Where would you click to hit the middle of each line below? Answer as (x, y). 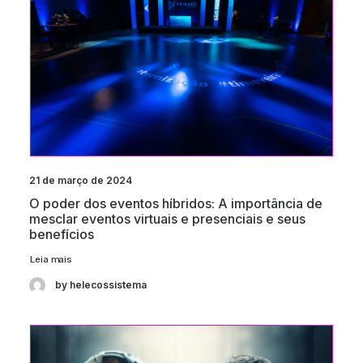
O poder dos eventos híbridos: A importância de (176, 204)
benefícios (62, 235)
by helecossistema (101, 285)
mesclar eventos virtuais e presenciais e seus (167, 219)
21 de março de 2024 (81, 181)
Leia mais (51, 259)
